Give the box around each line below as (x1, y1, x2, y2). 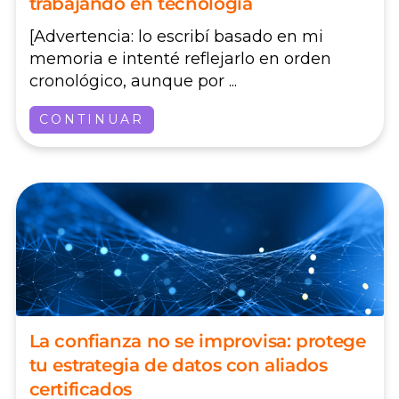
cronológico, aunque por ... (28, 70, 237, 91)
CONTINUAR (38, 110, 144, 127)
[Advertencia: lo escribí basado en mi (28, 26, 323, 46)
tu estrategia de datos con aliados (28, 354, 328, 376)
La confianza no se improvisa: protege (28, 330, 366, 352)
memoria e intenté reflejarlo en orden (28, 48, 331, 69)
